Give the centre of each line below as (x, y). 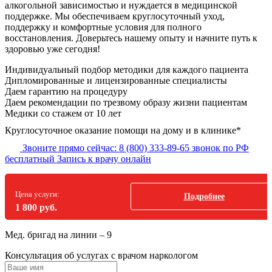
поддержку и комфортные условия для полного (103, 27)
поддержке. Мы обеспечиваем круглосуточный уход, (115, 16)
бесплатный (30, 158)
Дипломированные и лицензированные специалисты (116, 80)
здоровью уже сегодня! (53, 49)
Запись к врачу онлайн (104, 158)
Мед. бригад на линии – (56, 234)
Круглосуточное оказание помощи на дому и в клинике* (123, 130)
